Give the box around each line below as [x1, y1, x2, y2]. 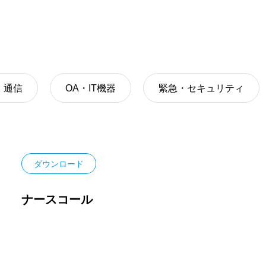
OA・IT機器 [65, 83, 116, 93]
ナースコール [21, 193, 93, 206]
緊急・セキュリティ [159, 83, 244, 93]
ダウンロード [33, 159, 84, 169]
